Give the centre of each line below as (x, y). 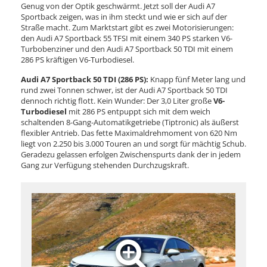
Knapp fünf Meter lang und (197, 79)
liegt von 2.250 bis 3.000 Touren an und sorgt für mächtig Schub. (133, 143)
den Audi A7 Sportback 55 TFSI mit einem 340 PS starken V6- (127, 38)
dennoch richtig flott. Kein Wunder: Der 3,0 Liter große (116, 100)
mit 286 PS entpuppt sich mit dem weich (139, 111)
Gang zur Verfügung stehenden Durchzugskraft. (106, 165)
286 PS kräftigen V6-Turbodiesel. (77, 59)
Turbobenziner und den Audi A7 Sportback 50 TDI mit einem (127, 49)
